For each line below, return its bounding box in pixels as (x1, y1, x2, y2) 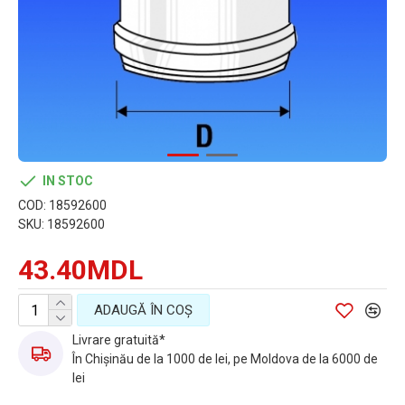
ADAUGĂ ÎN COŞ (94, 301, 193, 318)
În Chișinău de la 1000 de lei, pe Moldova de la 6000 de (72, 352, 378, 366)
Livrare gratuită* (72, 333, 165, 347)
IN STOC (42, 174, 93, 188)
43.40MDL (18, 254, 143, 286)
